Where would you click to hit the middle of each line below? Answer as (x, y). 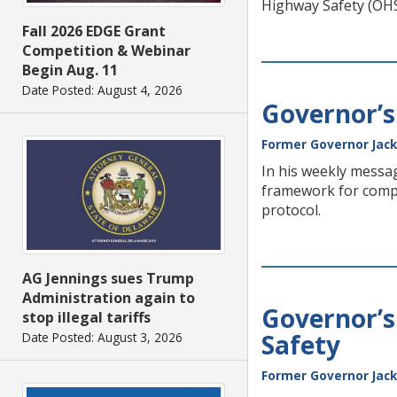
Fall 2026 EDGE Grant (94, 31)
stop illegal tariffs (86, 317)
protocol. (291, 210)
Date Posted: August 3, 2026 (102, 337)
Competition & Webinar (106, 51)
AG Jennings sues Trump (108, 278)
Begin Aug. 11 (70, 70)
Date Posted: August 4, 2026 (102, 90)
